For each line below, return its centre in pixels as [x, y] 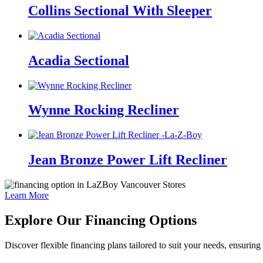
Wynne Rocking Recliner [104, 110]
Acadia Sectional [79, 60]
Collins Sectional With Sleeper [120, 10]
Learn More [27, 195]
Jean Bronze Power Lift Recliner [128, 160]
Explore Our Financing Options [101, 220]
